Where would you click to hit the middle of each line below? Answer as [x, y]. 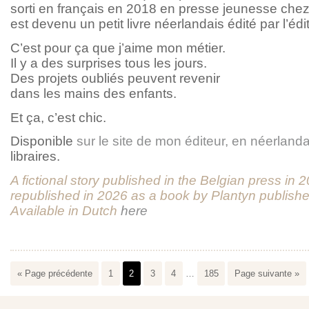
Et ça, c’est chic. [58, 117]
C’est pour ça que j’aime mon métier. [118, 48]
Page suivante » [267, 273]
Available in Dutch [66, 211]
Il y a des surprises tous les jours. [109, 63]
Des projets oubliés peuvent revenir [115, 78]
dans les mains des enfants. [93, 93]
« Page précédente [54, 273]
